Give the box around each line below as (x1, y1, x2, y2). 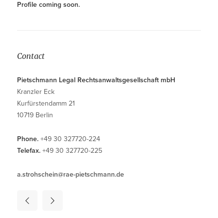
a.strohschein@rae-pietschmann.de (17, 170, 124, 179)
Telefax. (17, 146, 40, 155)
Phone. (17, 134, 38, 143)
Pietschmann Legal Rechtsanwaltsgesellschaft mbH (17, 75, 175, 84)
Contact (17, 51, 45, 61)
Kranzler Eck (17, 87, 54, 96)
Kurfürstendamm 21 (17, 99, 75, 108)
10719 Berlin (17, 110, 53, 119)
